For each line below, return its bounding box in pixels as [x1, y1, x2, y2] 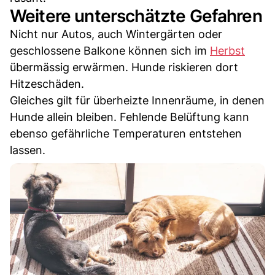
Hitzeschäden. [10, 77, 84, 90]
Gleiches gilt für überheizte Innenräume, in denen [10, 93, 265, 107]
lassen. [10, 143, 45, 157]
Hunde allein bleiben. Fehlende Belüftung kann [10, 110, 249, 123]
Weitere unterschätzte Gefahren [10, 5, 262, 26]
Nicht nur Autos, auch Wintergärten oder [10, 27, 222, 41]
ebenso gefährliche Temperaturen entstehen [10, 126, 242, 140]
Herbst [210, 44, 245, 57]
